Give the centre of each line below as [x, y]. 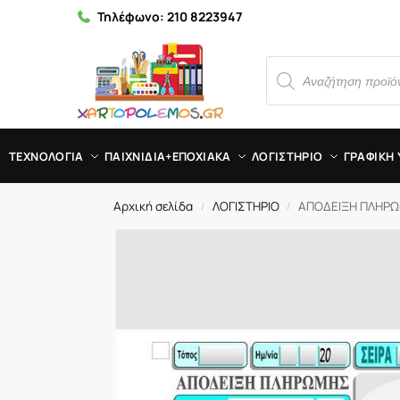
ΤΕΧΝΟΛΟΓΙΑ [46, 156]
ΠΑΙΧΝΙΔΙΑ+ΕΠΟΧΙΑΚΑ [167, 156]
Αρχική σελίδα [154, 206]
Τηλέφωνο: [132, 17]
